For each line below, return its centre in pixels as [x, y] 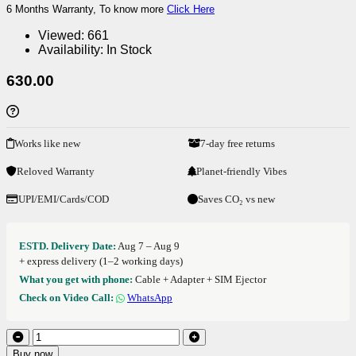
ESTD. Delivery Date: [68, 246]
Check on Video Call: [66, 297]
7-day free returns [238, 143]
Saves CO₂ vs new [236, 199]
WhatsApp [150, 297]
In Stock [129, 50]
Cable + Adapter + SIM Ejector [199, 279]
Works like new [47, 143]
